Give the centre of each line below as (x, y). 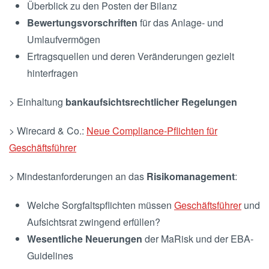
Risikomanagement (191, 177)
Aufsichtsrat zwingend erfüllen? (94, 222)
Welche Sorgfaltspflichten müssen (101, 205)
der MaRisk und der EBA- (198, 239)
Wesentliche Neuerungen (85, 239)
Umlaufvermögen (64, 40)
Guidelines (50, 256)
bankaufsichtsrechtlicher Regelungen (151, 102)
